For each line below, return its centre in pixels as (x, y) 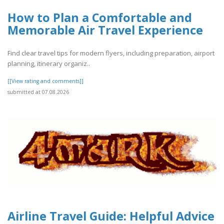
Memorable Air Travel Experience (105, 30)
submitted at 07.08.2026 (38, 92)
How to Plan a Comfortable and (100, 17)
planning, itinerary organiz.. (49, 64)
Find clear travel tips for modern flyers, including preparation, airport (111, 53)
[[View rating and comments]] (45, 81)
